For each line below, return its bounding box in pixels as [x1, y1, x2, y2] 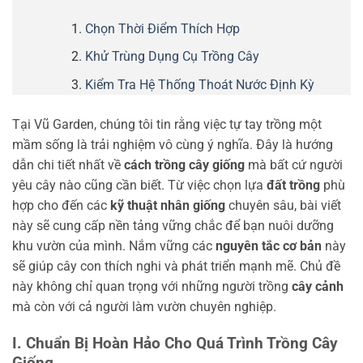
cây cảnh [292, 278, 344, 294]
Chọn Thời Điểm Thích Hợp [84, 20, 240, 36]
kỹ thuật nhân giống [110, 197, 225, 213]
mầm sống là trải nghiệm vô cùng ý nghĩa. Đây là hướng [12, 136, 333, 152]
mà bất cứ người [245, 156, 343, 173]
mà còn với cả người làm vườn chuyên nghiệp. [12, 298, 276, 314]
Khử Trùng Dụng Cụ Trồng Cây [84, 49, 259, 65]
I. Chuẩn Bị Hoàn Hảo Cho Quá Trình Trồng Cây [12, 333, 338, 352]
